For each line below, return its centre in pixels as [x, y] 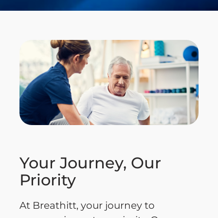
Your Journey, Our [90, 163]
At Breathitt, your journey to [87, 205]
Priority [48, 180]
